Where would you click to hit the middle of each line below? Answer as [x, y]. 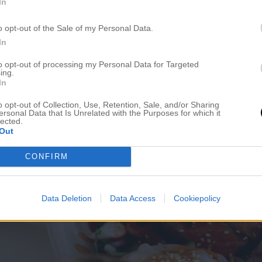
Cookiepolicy [197, 198]
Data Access [133, 198]
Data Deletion [67, 198]
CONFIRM [46, 156]
